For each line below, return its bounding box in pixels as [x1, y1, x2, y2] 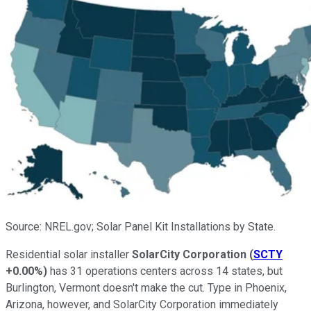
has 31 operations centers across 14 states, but [47, 264, 283, 278]
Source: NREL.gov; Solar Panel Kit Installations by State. [6, 219, 276, 233]
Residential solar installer [6, 247, 132, 261]
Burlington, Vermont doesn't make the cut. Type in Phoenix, [6, 280, 287, 294]
